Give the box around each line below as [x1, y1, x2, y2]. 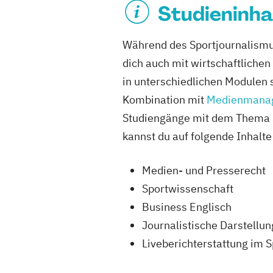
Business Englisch [142, 200, 232, 214]
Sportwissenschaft [142, 182, 233, 196]
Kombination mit [122, 93, 207, 107]
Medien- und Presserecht [142, 163, 266, 177]
